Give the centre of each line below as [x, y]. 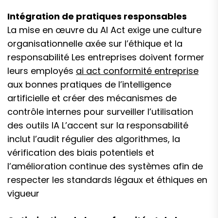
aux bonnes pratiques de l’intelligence [89, 84]
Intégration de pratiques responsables [97, 16]
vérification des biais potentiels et [81, 153]
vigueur [23, 193]
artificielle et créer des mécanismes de [92, 98]
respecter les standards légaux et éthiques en [107, 180]
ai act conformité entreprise [137, 71]
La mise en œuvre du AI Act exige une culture [104, 30]
